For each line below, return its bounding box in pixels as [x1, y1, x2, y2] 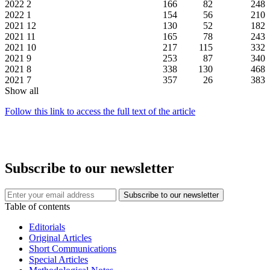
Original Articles [29, 233, 92, 243]
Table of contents [5, 201, 70, 212]
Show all [5, 86, 39, 96]
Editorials [29, 222, 65, 233]
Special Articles [29, 254, 88, 265]
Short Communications [29, 243, 116, 254]
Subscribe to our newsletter [5, 160, 174, 177]
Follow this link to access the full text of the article [5, 106, 195, 117]
